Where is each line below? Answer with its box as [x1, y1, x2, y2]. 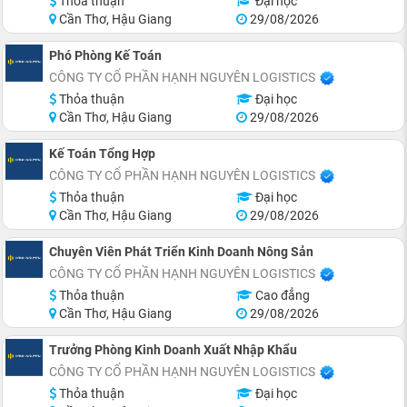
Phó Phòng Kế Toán [49, 47, 162, 63]
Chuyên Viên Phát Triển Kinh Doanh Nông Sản [49, 243, 313, 259]
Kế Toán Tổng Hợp [49, 145, 155, 161]
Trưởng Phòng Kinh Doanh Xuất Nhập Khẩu [49, 342, 297, 357]
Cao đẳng [252, 287, 310, 303]
